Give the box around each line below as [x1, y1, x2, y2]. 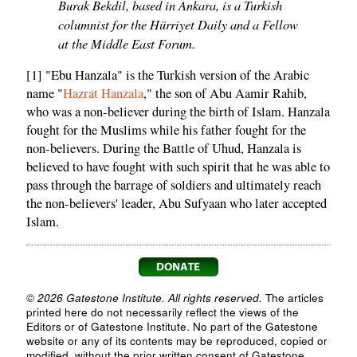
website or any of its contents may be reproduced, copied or [26, 332, 328, 348]
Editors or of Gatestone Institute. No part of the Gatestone [26, 318, 318, 334]
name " [26, 84, 63, 103]
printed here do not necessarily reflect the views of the [26, 304, 299, 320]
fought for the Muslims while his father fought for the [26, 121, 306, 139]
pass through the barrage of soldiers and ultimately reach [26, 176, 321, 194]
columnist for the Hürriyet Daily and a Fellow [58, 14, 298, 33]
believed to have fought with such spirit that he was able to [26, 158, 330, 176]
